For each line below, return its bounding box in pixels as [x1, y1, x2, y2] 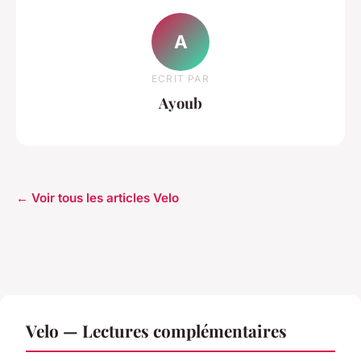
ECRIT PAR [151, 72, 210, 85]
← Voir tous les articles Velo [16, 190, 179, 206]
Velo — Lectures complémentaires [26, 319, 287, 342]
